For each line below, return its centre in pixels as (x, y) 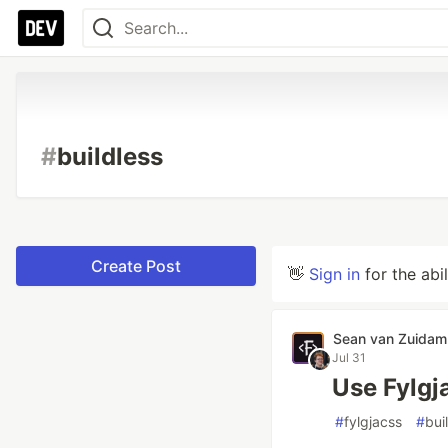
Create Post (136, 266)
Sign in (334, 274)
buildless (110, 156)
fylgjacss (373, 421)
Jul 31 (349, 357)
